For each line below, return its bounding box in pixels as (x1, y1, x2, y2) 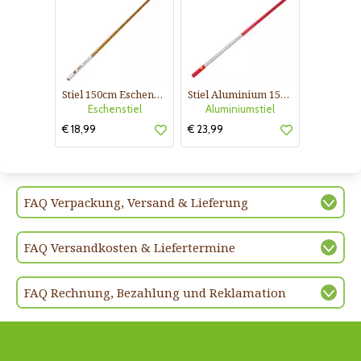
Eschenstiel (87, 102, 142, 116)
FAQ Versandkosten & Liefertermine (24, 239, 235, 256)
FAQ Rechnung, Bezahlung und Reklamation (24, 284, 286, 301)
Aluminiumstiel (205, 102, 275, 116)
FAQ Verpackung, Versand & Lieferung (24, 194, 248, 211)
